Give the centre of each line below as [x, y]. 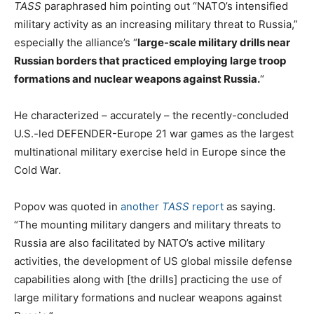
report [206, 206]
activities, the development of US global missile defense [153, 261]
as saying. [250, 206]
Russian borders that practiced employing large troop [150, 60]
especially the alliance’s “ [76, 42]
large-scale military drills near [214, 42]
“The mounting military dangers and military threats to [148, 224]
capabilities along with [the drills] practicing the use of [148, 279]
